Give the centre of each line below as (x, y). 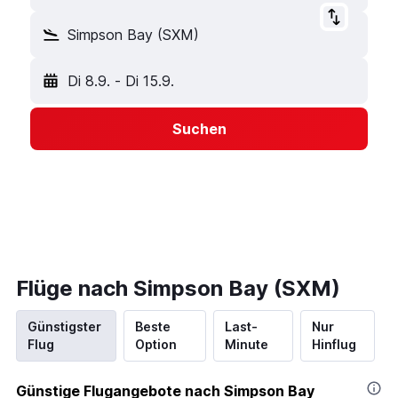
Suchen (199, 129)
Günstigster (64, 326)
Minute (246, 344)
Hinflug (334, 344)
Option (155, 344)
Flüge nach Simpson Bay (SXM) (178, 288)
